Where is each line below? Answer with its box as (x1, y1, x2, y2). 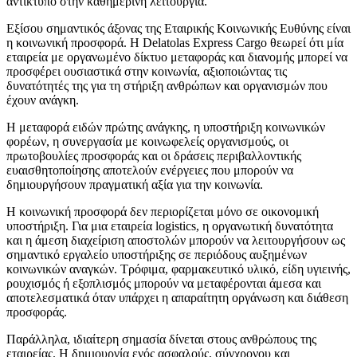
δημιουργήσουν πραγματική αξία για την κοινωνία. (6, 178, 263, 192)
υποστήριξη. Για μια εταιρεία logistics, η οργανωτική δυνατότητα (6, 219, 333, 233)
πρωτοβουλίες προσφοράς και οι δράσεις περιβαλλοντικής (6, 149, 301, 163)
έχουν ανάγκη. (6, 93, 79, 108)
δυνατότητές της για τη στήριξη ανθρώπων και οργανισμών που (6, 79, 328, 93)
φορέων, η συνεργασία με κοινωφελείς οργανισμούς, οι (6, 135, 288, 149)
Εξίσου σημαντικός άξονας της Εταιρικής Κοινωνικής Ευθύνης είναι (6, 22, 351, 36)
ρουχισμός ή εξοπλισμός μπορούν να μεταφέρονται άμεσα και (6, 277, 321, 291)
